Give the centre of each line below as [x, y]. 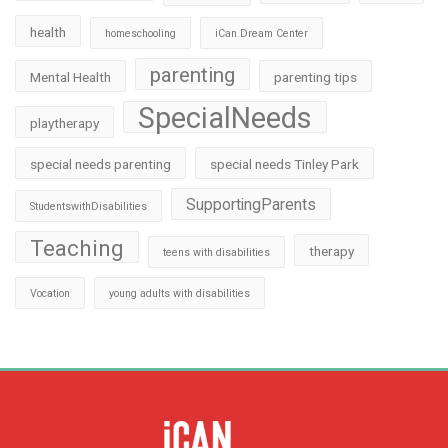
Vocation [50, 294]
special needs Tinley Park [284, 164]
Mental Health [70, 77]
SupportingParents [251, 205]
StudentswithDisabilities [88, 207]
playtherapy [64, 123]
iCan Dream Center [261, 34]
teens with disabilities [216, 253]
